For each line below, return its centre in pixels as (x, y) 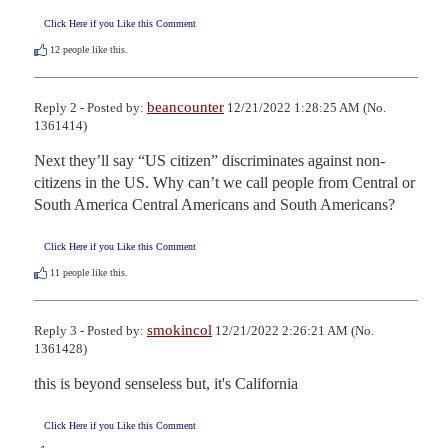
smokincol (179, 330)
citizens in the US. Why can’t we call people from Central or (224, 182)
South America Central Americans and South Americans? (214, 204)
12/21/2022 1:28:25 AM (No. (305, 107)
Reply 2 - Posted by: (90, 107)
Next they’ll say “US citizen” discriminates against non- (209, 160)
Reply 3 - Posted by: (90, 331)
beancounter (185, 106)
